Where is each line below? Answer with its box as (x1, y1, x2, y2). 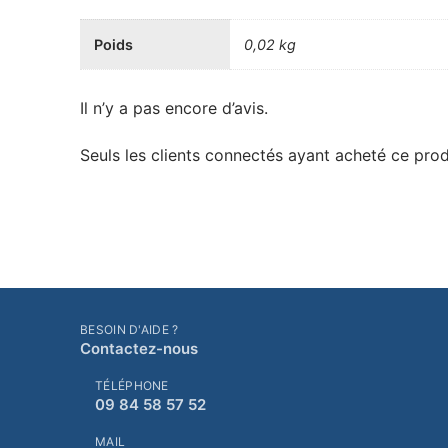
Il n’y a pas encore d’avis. (80, 97, 268, 118)
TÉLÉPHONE (95, 377, 169, 393)
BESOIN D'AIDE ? (80, 321, 179, 337)
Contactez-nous (80, 338, 198, 358)
